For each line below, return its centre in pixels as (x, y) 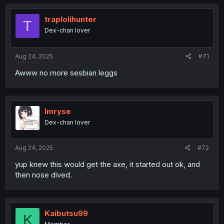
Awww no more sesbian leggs (66, 72)
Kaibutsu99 (66, 213)
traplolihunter (70, 19)
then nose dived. (43, 175)
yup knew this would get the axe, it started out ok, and (107, 164)
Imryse (58, 111)
